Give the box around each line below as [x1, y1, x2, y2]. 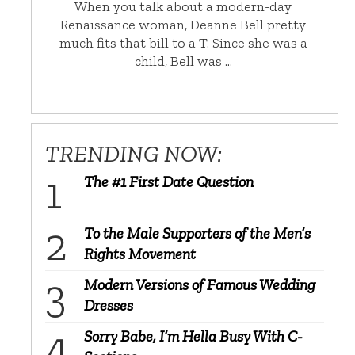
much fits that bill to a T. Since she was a [59, 33, 307, 52]
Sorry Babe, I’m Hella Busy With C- [84, 326, 303, 345]
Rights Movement [84, 243, 196, 263]
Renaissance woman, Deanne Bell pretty [60, 15, 307, 33]
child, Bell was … [134, 52, 232, 70]
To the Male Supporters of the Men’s [84, 223, 311, 242]
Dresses [84, 295, 133, 315]
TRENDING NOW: [45, 139, 222, 168]
